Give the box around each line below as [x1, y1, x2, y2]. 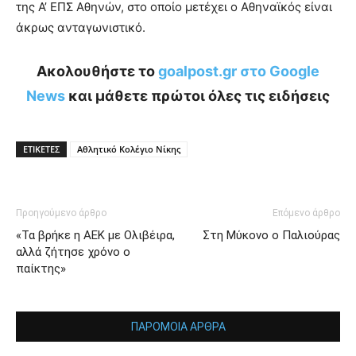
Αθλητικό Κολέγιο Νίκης [77, 143, 180, 155]
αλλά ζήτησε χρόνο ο [16, 245, 130, 259]
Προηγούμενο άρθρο [16, 207, 106, 219]
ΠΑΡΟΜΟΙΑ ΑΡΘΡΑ [130, 320, 226, 333]
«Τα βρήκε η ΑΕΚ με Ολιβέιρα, [16, 228, 175, 242]
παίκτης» [16, 261, 66, 276]
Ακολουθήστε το [37, 63, 158, 79]
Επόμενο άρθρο [273, 207, 340, 219]
